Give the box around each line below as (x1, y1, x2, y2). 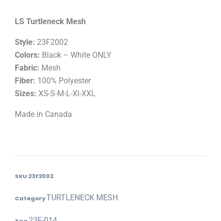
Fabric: (15, 63, 39, 73)
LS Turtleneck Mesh (15, 17, 86, 27)
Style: (15, 37, 35, 47)
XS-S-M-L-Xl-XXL (37, 89, 96, 99)
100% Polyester (36, 76, 91, 86)
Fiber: (15, 76, 36, 86)
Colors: (15, 50, 40, 60)
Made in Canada (15, 110, 72, 119)
